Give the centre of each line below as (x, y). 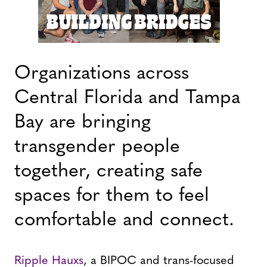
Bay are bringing (83, 123)
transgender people (97, 148)
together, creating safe (108, 172)
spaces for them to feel (112, 196)
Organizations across (102, 74)
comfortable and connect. (124, 221)
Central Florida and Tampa (127, 99)
